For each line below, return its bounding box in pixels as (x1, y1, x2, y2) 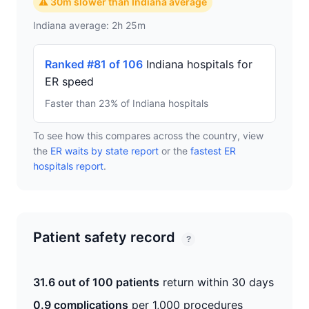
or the (159, 145, 190, 157)
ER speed (45, 74, 94, 88)
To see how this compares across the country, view (33, 130, 263, 141)
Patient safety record (33, 229, 179, 246)
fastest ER (190, 145, 236, 157)
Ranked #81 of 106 (45, 57, 143, 71)
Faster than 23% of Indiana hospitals (45, 97, 208, 109)
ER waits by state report (50, 145, 159, 157)
